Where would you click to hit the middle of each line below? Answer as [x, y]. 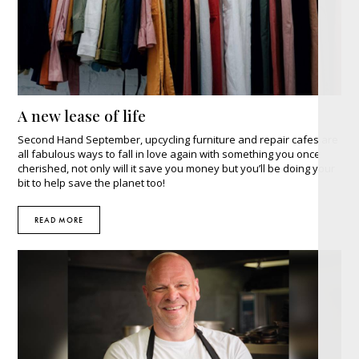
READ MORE [59, 220]
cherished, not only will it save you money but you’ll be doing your [177, 168]
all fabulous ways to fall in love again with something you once [169, 153]
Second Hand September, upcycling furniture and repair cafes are [178, 139]
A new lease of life [82, 115]
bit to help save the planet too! [92, 182]
